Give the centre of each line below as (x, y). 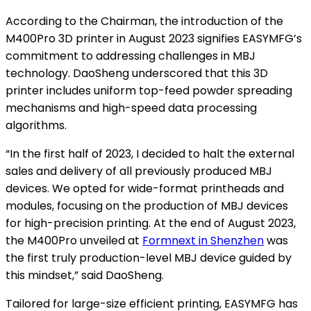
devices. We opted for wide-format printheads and (145, 188)
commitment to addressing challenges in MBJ (131, 56)
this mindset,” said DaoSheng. (86, 275)
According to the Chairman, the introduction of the (144, 21)
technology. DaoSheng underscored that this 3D (137, 73)
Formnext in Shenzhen (203, 240)
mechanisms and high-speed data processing (131, 108)
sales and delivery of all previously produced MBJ (139, 171)
